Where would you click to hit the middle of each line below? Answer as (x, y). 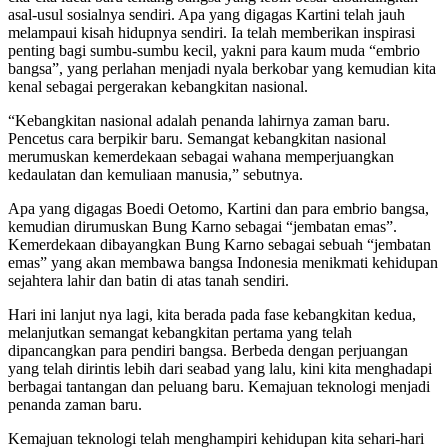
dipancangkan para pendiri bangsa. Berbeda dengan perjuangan (208, 350)
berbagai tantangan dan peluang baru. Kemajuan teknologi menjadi (219, 386)
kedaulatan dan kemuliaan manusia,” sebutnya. (155, 174)
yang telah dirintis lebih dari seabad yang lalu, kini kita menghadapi (220, 368)
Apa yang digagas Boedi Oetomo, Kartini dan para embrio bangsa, (218, 208)
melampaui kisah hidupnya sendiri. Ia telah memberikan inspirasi (211, 32)
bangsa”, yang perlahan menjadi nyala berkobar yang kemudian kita (222, 68)
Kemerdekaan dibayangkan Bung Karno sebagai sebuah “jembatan (219, 244)
